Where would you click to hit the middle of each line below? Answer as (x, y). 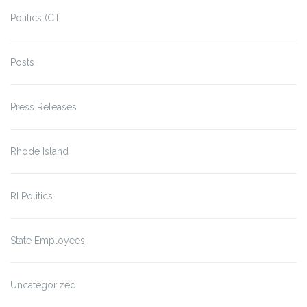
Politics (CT (35, 17)
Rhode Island (39, 151)
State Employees (48, 240)
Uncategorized (43, 285)
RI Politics (32, 196)
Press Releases (44, 107)
